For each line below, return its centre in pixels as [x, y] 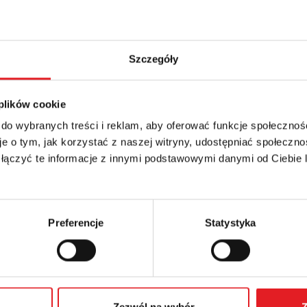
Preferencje [76, 223]
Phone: [45, 222]
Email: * [46, 167]
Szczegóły [153, 59]
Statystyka [230, 223]
